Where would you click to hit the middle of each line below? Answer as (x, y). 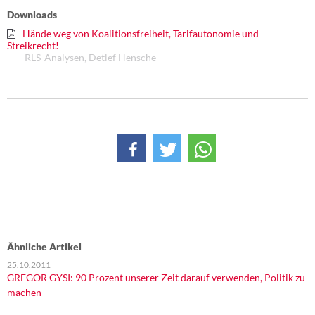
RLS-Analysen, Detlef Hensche (90, 57)
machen (24, 292)
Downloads (32, 14)
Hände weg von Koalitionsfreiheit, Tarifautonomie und (141, 33)
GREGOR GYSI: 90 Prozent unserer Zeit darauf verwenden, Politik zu (156, 277)
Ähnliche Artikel (44, 246)
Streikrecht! (33, 45)
